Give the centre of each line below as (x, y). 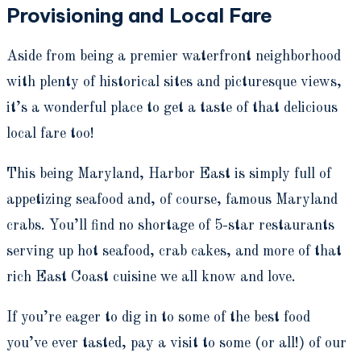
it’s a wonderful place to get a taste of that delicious (172, 108)
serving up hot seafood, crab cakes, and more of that (174, 252)
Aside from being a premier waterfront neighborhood (174, 57)
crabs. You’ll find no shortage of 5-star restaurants (170, 226)
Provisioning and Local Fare (139, 16)
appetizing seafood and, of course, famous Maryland (172, 200)
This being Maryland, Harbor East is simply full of (169, 174)
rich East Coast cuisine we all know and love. (151, 278)
